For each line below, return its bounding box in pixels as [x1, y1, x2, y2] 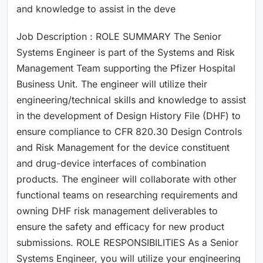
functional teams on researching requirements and [16, 188, 238, 201]
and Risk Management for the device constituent [16, 141, 230, 153]
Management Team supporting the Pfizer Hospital [16, 62, 235, 74]
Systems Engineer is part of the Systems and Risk [16, 46, 235, 58]
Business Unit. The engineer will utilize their [16, 77, 207, 90]
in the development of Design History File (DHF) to [16, 109, 241, 122]
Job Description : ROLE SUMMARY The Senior [16, 30, 221, 42]
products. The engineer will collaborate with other [16, 173, 237, 185]
